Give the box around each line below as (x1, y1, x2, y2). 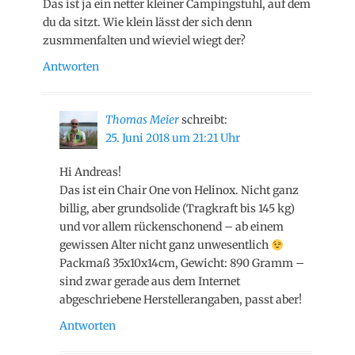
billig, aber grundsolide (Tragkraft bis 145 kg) (59, 201, 295, 216)
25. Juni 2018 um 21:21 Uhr (105, 131, 240, 146)
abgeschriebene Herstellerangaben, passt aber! (59, 292, 302, 307)
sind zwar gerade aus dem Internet (59, 274, 240, 289)
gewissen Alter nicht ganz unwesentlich (59, 238, 271, 253)
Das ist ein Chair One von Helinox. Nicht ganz (59, 183, 299, 198)
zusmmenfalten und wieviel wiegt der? (43, 33, 246, 48)
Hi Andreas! (59, 165, 121, 180)
